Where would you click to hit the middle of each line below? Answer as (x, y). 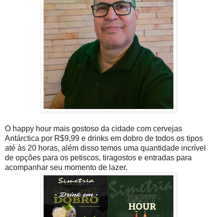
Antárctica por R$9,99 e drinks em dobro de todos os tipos (104, 138)
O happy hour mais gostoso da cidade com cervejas (93, 128)
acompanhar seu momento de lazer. (67, 167)
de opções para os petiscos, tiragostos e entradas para (98, 157)
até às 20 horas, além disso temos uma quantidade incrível (105, 148)
